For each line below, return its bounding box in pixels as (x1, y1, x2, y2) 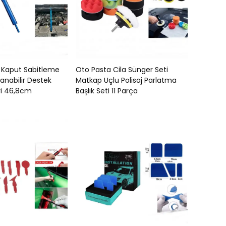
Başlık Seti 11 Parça (76, 86, 138, 96)
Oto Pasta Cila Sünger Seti (76, 65, 168, 75)
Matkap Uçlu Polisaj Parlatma (76, 75, 177, 85)
